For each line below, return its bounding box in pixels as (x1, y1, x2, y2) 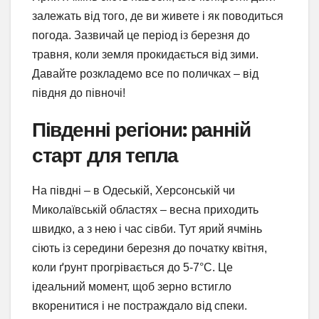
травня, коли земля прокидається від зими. (32, 48, 258, 61)
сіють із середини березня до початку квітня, (32, 241, 267, 254)
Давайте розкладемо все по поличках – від (32, 67, 258, 80)
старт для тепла (32, 142, 178, 167)
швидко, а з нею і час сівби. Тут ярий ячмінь (32, 222, 262, 235)
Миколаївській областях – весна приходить (32, 203, 258, 216)
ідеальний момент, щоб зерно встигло (32, 280, 231, 293)
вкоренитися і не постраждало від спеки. (32, 299, 247, 312)
